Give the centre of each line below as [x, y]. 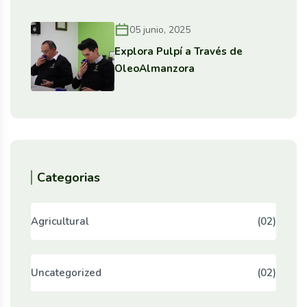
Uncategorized [66, 272]
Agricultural [60, 221]
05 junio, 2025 [160, 29]
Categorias [69, 178]
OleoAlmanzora [155, 69]
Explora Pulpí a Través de [179, 52]
